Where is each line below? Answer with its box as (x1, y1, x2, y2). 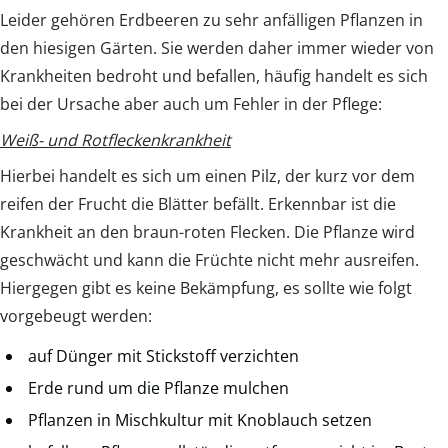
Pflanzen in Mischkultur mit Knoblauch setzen (28, 408, 372, 431)
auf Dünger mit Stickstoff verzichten (28, 344, 299, 367)
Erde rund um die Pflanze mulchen (28, 376, 289, 399)
